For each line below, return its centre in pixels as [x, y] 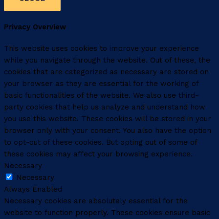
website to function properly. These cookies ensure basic [107, 213]
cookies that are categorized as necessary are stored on [106, 72]
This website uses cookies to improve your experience [101, 49]
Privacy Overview [35, 27]
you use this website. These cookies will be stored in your [108, 119]
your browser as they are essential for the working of [101, 84]
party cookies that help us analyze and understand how [105, 107]
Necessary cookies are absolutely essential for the [96, 201]
